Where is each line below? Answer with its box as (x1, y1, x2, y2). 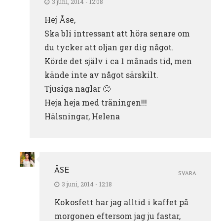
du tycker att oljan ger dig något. (44, 41, 174, 52)
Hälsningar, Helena (44, 110, 120, 121)
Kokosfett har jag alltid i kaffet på (54, 196, 188, 207)
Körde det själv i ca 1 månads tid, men (44, 55, 192, 66)
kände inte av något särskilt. (44, 69, 158, 80)
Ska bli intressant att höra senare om (44, 28, 190, 38)
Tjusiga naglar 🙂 (44, 83, 110, 94)
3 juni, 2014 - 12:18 (62, 180, 112, 188)
